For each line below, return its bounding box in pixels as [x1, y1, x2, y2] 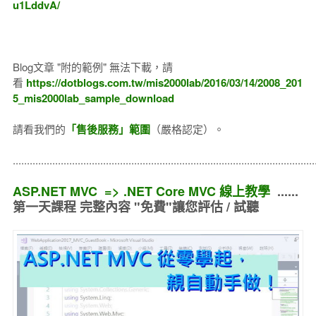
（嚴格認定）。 [150, 121, 224, 136]
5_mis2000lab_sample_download [12, 90, 174, 106]
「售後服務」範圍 [65, 121, 150, 137]
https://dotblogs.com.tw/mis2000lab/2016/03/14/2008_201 [23, 75, 303, 90]
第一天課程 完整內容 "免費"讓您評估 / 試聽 [12, 197, 259, 216]
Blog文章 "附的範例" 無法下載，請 [12, 59, 173, 74]
